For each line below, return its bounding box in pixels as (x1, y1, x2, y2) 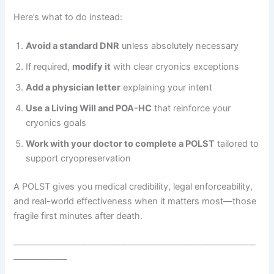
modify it (72, 61, 111, 72)
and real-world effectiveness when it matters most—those (13, 195, 257, 207)
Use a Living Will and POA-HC (26, 102, 152, 114)
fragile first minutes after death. (13, 210, 143, 221)
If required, (26, 61, 73, 72)
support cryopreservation (26, 152, 131, 164)
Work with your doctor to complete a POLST (26, 138, 215, 149)
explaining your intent (120, 81, 213, 93)
